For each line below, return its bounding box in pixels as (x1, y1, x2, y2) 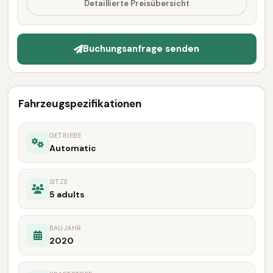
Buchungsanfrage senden (83, 43, 199, 55)
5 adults (49, 189, 85, 200)
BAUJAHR (49, 224, 82, 233)
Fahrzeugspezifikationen (18, 97, 141, 111)
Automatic (49, 143, 96, 154)
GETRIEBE (49, 131, 82, 140)
